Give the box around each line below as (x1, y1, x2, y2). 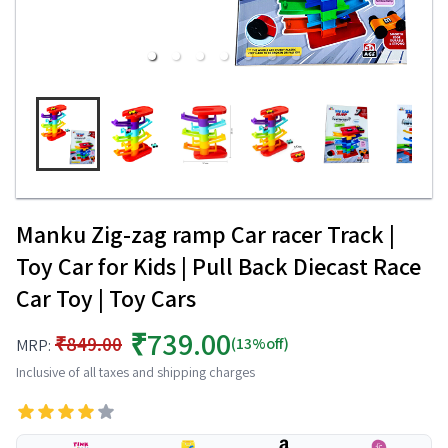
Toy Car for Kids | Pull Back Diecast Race (16, 250, 421, 282)
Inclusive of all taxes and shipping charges (16, 363, 255, 381)
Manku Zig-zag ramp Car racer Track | (16, 218, 395, 250)
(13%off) (231, 333, 289, 354)
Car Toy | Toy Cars (16, 282, 196, 314)
